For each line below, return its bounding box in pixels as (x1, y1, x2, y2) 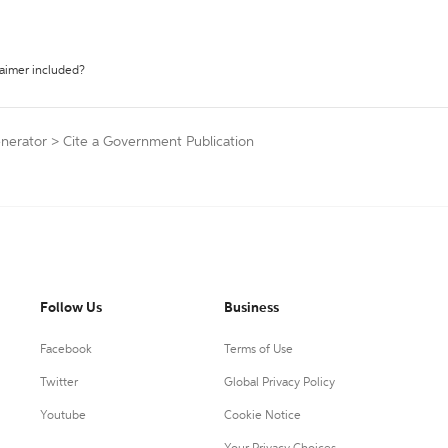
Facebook (40, 344, 92, 357)
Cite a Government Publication (63, 135, 254, 149)
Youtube (40, 410, 86, 423)
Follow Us (40, 301, 102, 316)
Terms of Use (223, 344, 293, 357)
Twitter (40, 377, 78, 390)
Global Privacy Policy (223, 377, 335, 390)
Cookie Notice (223, 410, 301, 423)
